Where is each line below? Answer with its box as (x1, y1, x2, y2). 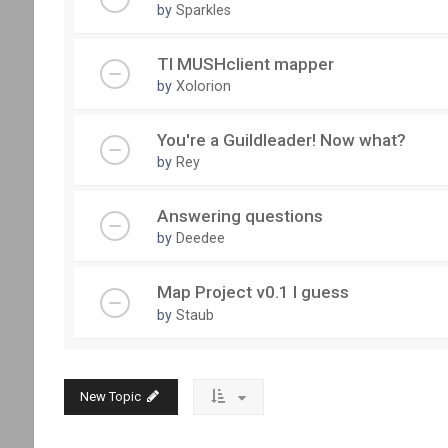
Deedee (175, 230, 225, 247)
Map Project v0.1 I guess (156, 282, 349, 303)
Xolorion (175, 77, 231, 94)
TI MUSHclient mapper (156, 53, 334, 74)
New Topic (79, 388, 141, 404)
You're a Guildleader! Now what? (156, 129, 406, 150)
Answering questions (156, 206, 323, 227)
